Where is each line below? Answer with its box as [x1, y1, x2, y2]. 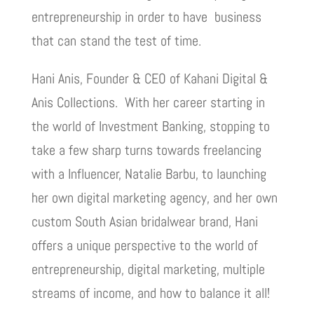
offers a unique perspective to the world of [31, 236, 258, 254]
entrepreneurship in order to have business [31, 8, 261, 26]
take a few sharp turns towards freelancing [31, 141, 261, 159]
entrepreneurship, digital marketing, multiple [31, 260, 265, 278]
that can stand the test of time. [31, 32, 201, 50]
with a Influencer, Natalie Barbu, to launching [31, 165, 266, 183]
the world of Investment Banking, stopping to [31, 117, 270, 135]
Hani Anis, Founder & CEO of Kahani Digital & [31, 69, 268, 88]
